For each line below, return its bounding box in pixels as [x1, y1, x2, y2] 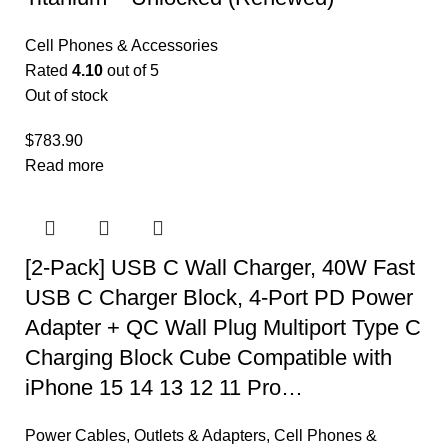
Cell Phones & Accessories [25, 37, 218, 55]
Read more [25, 157, 104, 175]
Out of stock [25, 87, 108, 105]
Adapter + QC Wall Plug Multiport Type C [25, 315, 421, 341]
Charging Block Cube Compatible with [25, 345, 392, 371]
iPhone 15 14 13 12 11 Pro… [25, 375, 303, 401]
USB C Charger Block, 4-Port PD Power [25, 285, 413, 311]
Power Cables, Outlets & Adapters [25, 427, 266, 445]
